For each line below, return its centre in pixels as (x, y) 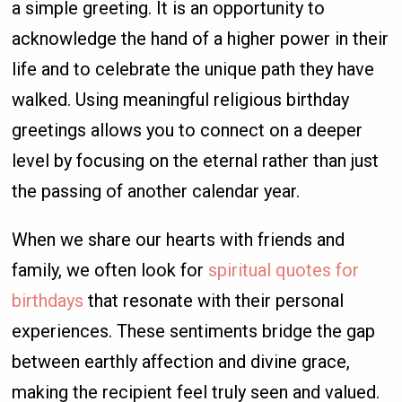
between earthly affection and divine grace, (181, 362)
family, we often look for (110, 271)
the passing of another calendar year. (156, 192)
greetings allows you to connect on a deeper (188, 131)
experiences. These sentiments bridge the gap (194, 332)
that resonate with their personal (214, 301)
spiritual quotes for (284, 271)
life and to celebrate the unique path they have (193, 70)
